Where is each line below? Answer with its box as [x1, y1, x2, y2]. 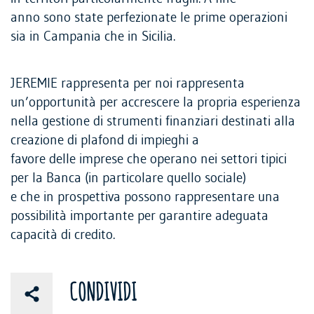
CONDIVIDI [69, 282, 137, 306]
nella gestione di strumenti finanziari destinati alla [11, 114, 295, 130]
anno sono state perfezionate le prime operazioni [11, 11, 287, 26]
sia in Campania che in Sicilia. [11, 29, 175, 45]
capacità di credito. [11, 228, 115, 243]
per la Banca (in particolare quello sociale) [11, 171, 246, 186]
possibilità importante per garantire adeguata [11, 209, 268, 224]
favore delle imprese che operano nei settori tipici [11, 152, 287, 168]
